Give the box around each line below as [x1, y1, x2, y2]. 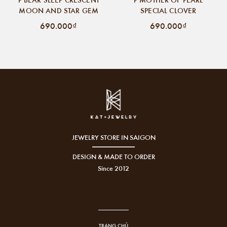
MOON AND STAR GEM [19, 5, 99, 16]
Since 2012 [98, 163, 129, 173]
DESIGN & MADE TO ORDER [72, 152, 155, 162]
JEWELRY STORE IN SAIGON [71, 132, 156, 142]
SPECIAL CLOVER [140, 5, 197, 16]
